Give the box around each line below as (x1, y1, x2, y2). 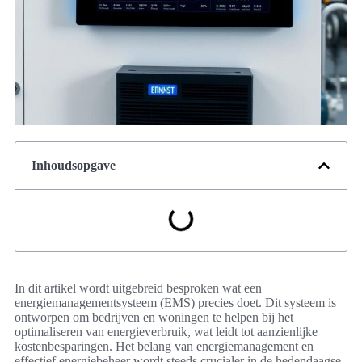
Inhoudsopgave (32, 158, 116, 173)
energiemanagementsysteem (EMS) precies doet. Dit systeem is (15, 296, 336, 310)
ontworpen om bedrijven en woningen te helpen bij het (15, 310, 293, 325)
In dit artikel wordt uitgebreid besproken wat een (15, 281, 262, 296)
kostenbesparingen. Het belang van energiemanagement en (15, 339, 314, 354)
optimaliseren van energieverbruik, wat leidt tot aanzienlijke (15, 325, 318, 339)
